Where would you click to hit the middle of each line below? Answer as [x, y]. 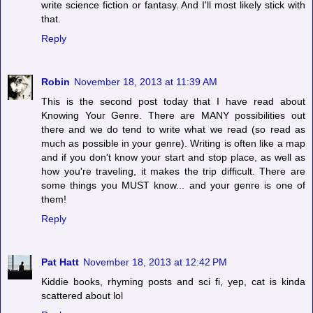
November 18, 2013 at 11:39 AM [146, 81]
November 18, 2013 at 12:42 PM [155, 262]
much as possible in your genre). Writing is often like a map [173, 143]
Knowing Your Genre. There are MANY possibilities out [173, 115]
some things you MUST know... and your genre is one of [173, 185]
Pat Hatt [60, 262]
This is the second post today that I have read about [173, 101]
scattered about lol [82, 295]
